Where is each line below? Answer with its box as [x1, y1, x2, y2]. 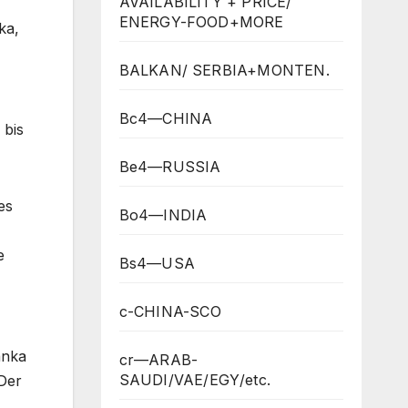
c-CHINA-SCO [118, 301, 221, 321]
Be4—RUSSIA [118, 157, 221, 176]
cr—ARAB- [118, 350, 199, 369]
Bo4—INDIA [118, 205, 208, 224]
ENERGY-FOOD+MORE [118, 12, 284, 31]
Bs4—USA [118, 253, 195, 272]
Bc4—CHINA [118, 108, 213, 127]
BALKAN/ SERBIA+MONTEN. [118, 60, 330, 79]
